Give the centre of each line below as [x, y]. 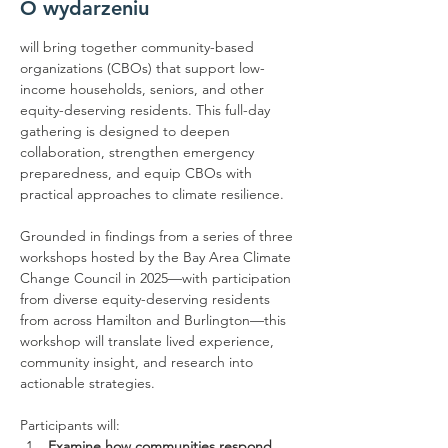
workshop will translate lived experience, [149, 341]
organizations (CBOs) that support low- [142, 68]
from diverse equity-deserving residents [147, 299]
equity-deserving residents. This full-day [147, 110]
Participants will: [70, 425]
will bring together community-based [139, 47]
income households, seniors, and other [144, 89]
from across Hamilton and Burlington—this [155, 320]
